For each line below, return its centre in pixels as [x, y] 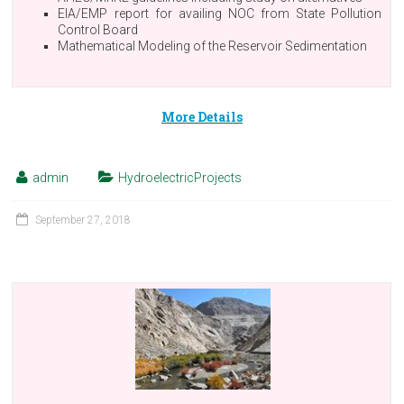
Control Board [98, 30]
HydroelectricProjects [180, 178]
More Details [202, 117]
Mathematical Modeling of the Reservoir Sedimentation [213, 46]
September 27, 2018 [83, 220]
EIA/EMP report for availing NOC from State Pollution [220, 14]
